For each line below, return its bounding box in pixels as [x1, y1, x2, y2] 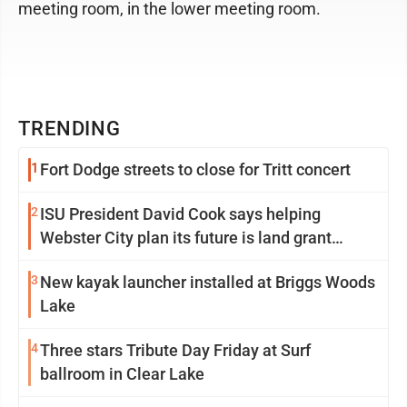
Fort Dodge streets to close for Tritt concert [40, 160, 351, 179]
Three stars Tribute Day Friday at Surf [40, 341, 311, 360]
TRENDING [18, 117, 122, 140]
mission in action [40, 252, 164, 271]
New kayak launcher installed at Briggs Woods [40, 273, 375, 292]
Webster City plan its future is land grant [40, 228, 332, 247]
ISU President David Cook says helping [40, 204, 321, 223]
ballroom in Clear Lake [40, 364, 204, 383]
